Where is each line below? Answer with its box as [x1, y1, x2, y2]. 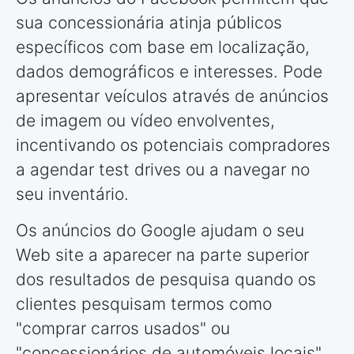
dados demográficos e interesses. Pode [16, 61, 322, 81]
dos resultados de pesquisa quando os [16, 269, 316, 289]
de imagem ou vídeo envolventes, [16, 110, 275, 130]
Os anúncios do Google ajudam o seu [16, 220, 304, 240]
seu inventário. [16, 183, 129, 204]
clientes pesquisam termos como [16, 293, 272, 314]
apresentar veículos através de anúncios [16, 85, 329, 106]
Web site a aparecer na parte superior [16, 244, 309, 265]
